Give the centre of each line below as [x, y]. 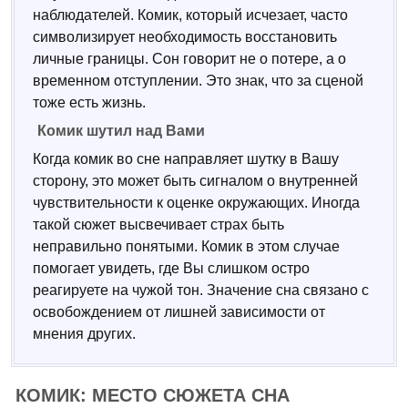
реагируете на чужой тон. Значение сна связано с [201, 290]
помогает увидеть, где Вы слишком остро [171, 268]
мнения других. [84, 334]
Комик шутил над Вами [121, 131]
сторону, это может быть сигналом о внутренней [195, 181]
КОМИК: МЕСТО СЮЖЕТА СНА [153, 395]
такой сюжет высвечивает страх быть [158, 224]
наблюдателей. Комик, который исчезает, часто [190, 15]
